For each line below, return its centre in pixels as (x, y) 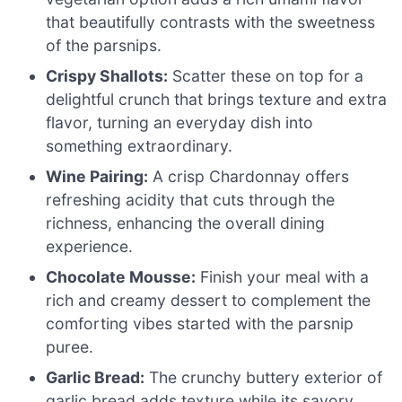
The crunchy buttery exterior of (264, 378)
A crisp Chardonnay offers (249, 177)
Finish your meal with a (283, 277)
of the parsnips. (104, 46)
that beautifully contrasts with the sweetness (211, 22)
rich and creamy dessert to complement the (209, 301)
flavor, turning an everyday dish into (180, 123)
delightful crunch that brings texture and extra (217, 100)
